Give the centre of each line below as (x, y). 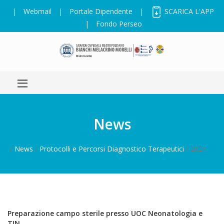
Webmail (37, 11)
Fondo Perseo (119, 24)
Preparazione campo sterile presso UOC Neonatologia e (105, 213)
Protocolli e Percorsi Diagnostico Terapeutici (112, 149)
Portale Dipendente (101, 11)
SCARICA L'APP (188, 11)
